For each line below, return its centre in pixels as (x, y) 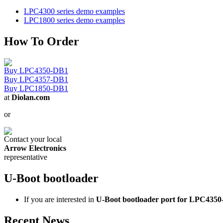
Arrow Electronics (35, 148)
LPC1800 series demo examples (74, 20)
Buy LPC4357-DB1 (36, 80)
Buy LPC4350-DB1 (36, 71)
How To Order (42, 42)
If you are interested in (60, 200)
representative (26, 157)
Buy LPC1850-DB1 (36, 89)
